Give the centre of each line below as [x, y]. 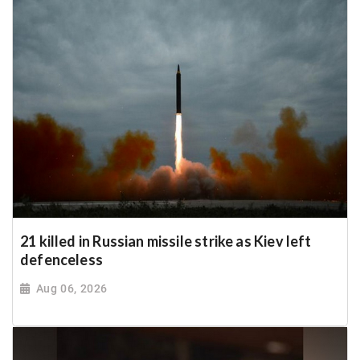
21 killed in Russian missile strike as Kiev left [166, 241]
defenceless [61, 259]
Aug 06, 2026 [72, 288]
